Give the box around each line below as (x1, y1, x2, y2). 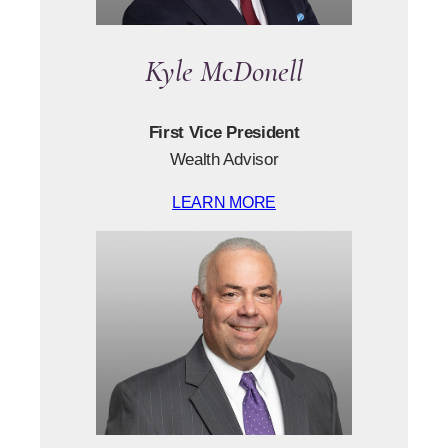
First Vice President (148, 121, 300, 142)
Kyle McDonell (145, 53, 303, 91)
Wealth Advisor (169, 148, 279, 169)
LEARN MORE (172, 194, 276, 212)
